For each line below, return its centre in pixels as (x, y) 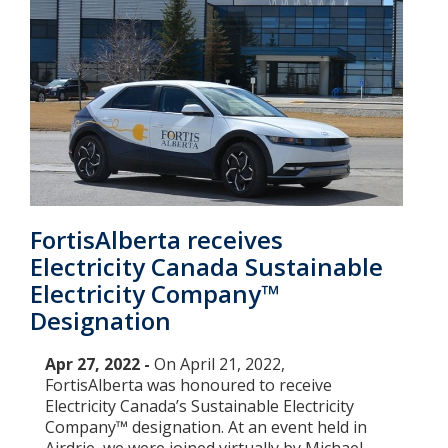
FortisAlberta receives (156, 240)
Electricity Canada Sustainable (206, 267)
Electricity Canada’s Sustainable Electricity (199, 406)
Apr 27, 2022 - (99, 364)
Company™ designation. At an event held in (206, 427)
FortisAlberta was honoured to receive (188, 385)
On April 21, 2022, (219, 364)
